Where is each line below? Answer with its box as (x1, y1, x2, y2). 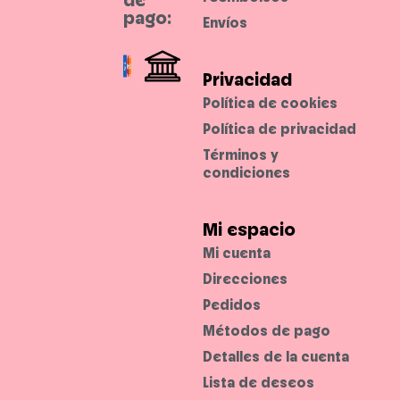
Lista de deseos (202, 373, 314, 391)
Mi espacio (202, 218, 296, 240)
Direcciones (202, 270, 287, 287)
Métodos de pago (202, 321, 330, 339)
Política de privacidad (202, 119, 356, 137)
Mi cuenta (202, 244, 271, 262)
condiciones (202, 162, 290, 181)
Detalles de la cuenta (202, 347, 349, 365)
